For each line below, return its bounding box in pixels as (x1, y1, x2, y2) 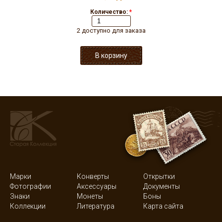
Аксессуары (76, 182, 116, 190)
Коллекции (10, 202, 46, 210)
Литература (76, 202, 114, 210)
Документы (143, 182, 180, 190)
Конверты (76, 172, 109, 180)
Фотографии (10, 182, 51, 190)
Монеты (76, 192, 103, 200)
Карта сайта (143, 202, 184, 210)
